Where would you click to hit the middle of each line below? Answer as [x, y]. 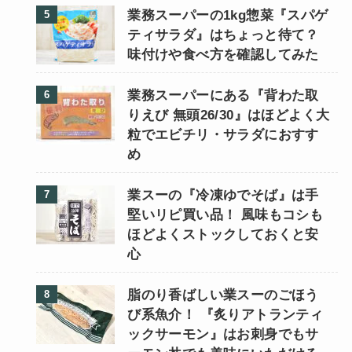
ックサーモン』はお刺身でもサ [223, 335]
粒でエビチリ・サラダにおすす [223, 135]
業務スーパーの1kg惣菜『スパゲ [228, 16]
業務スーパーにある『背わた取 [223, 96]
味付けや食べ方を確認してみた [223, 55]
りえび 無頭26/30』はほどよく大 [229, 115]
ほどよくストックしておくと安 [223, 235]
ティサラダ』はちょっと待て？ [223, 35]
